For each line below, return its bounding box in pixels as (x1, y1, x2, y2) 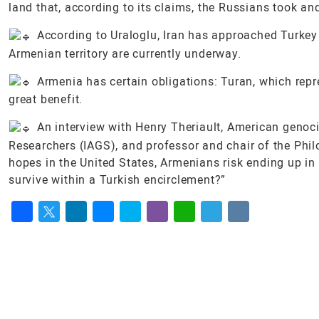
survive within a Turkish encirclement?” (9, 173, 226, 187)
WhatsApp (174, 225, 231, 239)
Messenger (93, 225, 153, 239)
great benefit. (9, 93, 83, 107)
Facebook (11, 225, 66, 239)
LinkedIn (66, 225, 113, 239)
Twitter (38, 225, 78, 239)
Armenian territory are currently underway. (9, 46, 241, 61)
